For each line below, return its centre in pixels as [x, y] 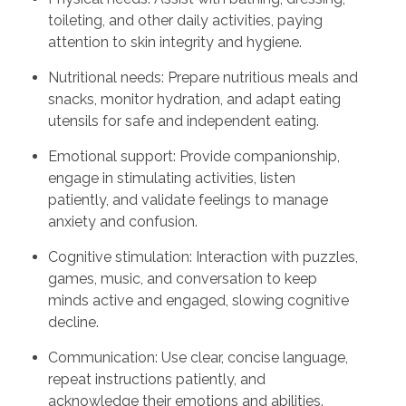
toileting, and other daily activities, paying [185, 20]
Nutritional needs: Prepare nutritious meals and [203, 77]
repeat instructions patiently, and [156, 379]
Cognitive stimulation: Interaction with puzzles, [203, 256]
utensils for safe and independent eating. [183, 121]
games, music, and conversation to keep [182, 278]
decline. [73, 322]
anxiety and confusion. [122, 221]
